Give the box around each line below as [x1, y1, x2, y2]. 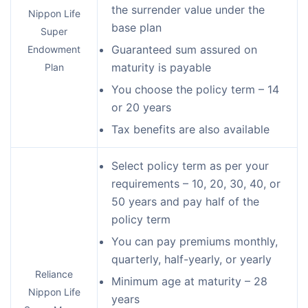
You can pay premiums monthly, [111, 234, 278, 248]
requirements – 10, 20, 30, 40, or [111, 176, 280, 190]
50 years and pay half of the [111, 194, 259, 208]
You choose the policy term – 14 [111, 82, 279, 96]
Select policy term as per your [111, 158, 269, 173]
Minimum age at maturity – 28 [111, 274, 267, 288]
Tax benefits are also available [111, 122, 269, 136]
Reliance [35, 267, 73, 280]
